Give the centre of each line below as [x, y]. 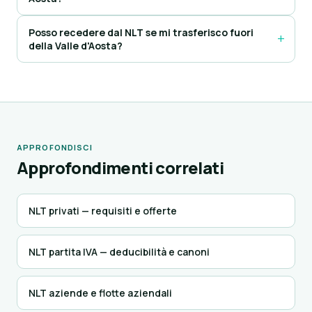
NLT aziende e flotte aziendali [100, 293]
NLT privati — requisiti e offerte [103, 211]
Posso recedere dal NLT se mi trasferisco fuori [141, 32]
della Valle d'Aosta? [76, 46]
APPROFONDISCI [55, 147]
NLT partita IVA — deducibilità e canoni [119, 252]
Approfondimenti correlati [120, 167]
